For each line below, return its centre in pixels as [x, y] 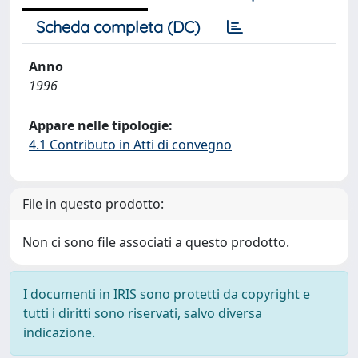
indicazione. [59, 332]
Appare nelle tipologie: [101, 125]
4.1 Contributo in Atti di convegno [130, 145]
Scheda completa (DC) [118, 27]
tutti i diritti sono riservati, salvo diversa [143, 313]
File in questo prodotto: [93, 204]
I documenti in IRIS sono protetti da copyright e [167, 294]
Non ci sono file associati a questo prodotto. [156, 242]
